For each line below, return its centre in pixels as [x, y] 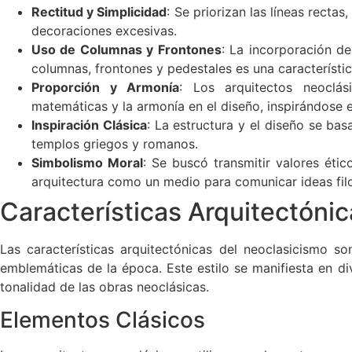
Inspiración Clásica [89, 125]
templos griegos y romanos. [115, 143]
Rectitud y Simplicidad [99, 11]
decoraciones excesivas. [104, 30]
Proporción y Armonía [106, 87]
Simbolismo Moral [87, 162]
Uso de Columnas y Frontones [126, 49]
